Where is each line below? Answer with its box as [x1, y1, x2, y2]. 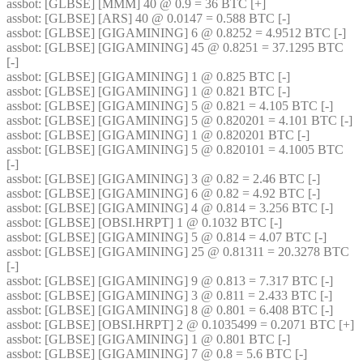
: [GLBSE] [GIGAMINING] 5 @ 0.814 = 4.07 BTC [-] [38, 230, 327, 244]
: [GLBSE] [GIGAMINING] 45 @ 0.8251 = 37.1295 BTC [38, 41, 344, 54]
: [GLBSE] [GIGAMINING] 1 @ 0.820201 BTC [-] [38, 128, 310, 142]
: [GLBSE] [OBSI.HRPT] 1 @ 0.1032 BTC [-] [38, 216, 282, 229]
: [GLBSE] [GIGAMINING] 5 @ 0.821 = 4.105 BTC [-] [38, 99, 333, 113]
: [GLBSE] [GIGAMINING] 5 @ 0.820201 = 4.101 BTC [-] [38, 113, 352, 127]
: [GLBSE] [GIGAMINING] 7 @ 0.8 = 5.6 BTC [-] [38, 347, 307, 361]
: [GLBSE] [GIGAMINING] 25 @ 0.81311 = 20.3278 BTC [38, 245, 349, 258]
